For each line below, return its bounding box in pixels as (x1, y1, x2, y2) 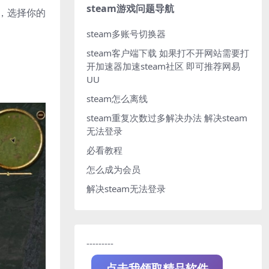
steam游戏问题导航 (86, 1, 174, 15)
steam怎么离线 (86, 92, 148, 104)
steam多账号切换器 (86, 27, 166, 40)
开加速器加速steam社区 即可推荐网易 (86, 59, 240, 72)
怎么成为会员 (86, 163, 141, 175)
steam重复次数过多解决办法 (86, 111, 202, 124)
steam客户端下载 (86, 46, 157, 59)
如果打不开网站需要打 (157, 46, 249, 59)
